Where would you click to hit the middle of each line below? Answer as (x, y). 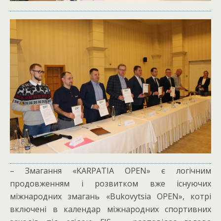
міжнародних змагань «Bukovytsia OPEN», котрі (110, 196)
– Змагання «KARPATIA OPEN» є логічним (110, 170)
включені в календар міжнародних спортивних (110, 209)
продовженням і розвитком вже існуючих (110, 183)
